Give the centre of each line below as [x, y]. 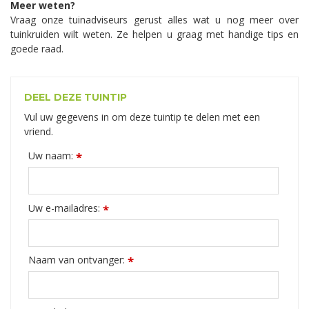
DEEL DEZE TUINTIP [76, 97]
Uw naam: [52, 156]
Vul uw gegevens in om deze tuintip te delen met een [142, 117]
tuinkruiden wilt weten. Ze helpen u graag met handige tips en [154, 34]
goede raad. [37, 48]
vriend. [39, 131]
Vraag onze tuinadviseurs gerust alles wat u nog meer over [154, 19]
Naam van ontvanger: [78, 260]
